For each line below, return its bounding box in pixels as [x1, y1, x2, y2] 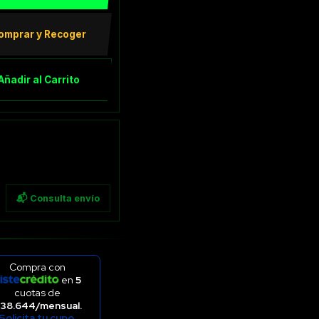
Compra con [9, 260, 66, 273]
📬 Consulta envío [16, 192, 100, 204]
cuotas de [14, 286, 61, 299]
